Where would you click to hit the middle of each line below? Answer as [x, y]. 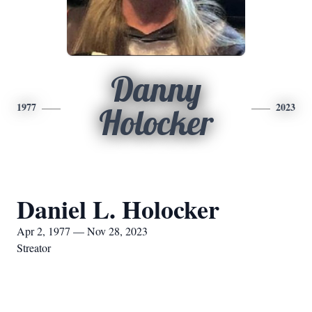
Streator [34, 248]
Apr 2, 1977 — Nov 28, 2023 [82, 231]
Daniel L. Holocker [118, 209]
